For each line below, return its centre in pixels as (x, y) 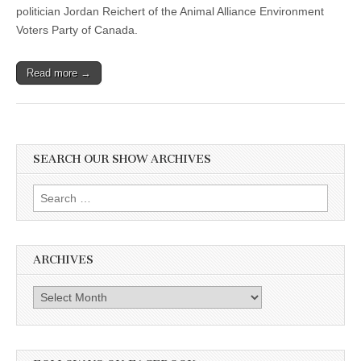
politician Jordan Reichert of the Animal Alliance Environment (170, 11)
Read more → (59, 73)
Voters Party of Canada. (77, 30)
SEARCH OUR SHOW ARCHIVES (122, 159)
